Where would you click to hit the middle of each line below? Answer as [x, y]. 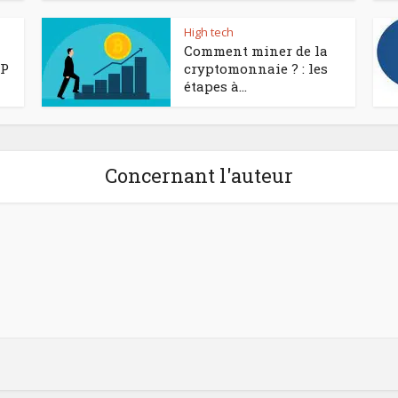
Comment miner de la [256, 51]
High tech [209, 32]
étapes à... [215, 86]
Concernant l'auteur [199, 175]
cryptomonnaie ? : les [256, 68]
